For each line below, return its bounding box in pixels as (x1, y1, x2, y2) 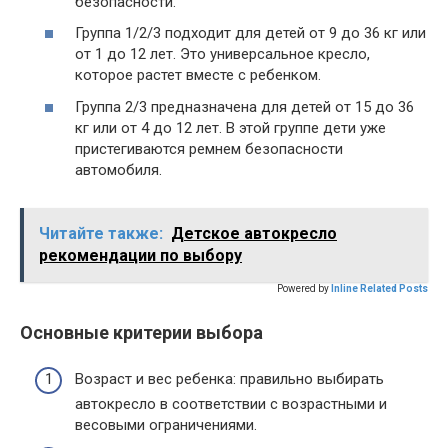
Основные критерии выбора (20, 321, 263, 343)
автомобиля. (75, 160, 162, 179)
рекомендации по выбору (39, 245, 242, 265)
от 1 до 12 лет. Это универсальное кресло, (75, 45, 370, 64)
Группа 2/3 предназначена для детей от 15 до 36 (75, 97, 414, 116)
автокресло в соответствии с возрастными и (75, 395, 387, 414)
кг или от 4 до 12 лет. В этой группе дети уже (75, 118, 386, 137)
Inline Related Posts (331, 282, 428, 294)
